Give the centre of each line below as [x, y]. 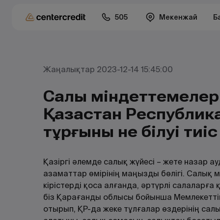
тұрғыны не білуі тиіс [130, 132]
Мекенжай [178, 17]
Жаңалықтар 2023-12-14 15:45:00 [108, 69]
